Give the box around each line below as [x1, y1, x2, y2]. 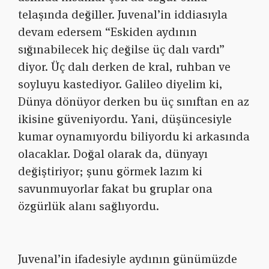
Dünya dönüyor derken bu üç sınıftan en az [18, 94, 249, 110]
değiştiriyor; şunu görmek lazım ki [18, 163, 202, 180]
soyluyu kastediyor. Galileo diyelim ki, [18, 76, 223, 92]
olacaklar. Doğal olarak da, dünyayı [18, 146, 208, 162]
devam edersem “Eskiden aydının [18, 24, 197, 40]
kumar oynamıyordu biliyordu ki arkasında [18, 128, 250, 145]
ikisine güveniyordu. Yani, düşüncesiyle [18, 111, 232, 127]
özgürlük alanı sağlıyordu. [18, 198, 159, 214]
